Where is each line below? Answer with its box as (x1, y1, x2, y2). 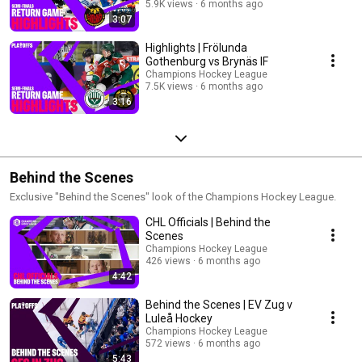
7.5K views (145, 80, 193, 92)
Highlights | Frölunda (145, 40, 247, 54)
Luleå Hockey (145, 311, 213, 325)
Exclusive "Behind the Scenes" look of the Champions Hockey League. (10, 190, 336, 203)
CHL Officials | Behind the (145, 215, 271, 229)
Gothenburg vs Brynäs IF (145, 54, 268, 68)
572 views (145, 337, 191, 349)
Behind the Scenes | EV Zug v (145, 297, 293, 311)
